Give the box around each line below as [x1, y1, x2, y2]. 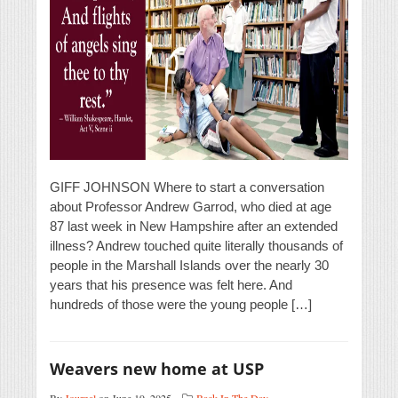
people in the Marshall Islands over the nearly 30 [50, 258, 329, 274]
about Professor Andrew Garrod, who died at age [50, 199, 331, 215]
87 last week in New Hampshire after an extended [50, 219, 338, 235]
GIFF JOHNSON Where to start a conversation [50, 179, 324, 195]
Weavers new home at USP [50, 358, 264, 380]
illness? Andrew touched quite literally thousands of [50, 238, 343, 254]
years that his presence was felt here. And [50, 277, 292, 293]
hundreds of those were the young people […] [50, 297, 312, 313]
